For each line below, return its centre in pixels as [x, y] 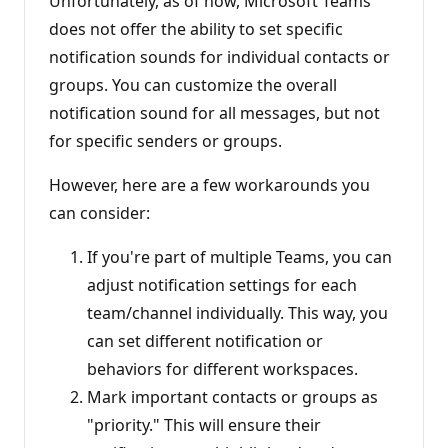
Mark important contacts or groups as [232, 396]
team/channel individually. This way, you [237, 312]
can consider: [99, 212]
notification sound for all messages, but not [214, 112]
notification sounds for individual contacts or [219, 56]
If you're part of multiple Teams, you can [239, 256]
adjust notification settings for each [222, 284]
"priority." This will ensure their [204, 424]
